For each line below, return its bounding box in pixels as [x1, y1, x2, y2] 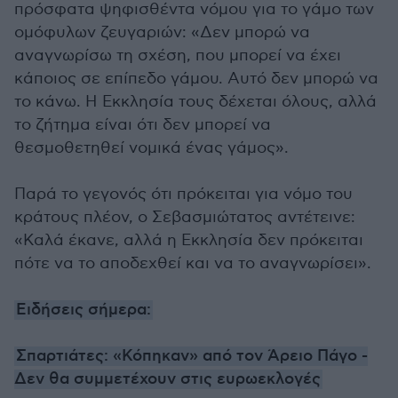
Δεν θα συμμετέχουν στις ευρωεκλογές [14, 370, 321, 389]
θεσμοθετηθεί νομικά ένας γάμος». [14, 139, 289, 157]
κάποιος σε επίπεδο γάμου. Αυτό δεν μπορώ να [14, 69, 378, 88]
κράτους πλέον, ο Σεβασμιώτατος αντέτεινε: [14, 208, 355, 227]
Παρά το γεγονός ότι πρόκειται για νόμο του [14, 185, 353, 203]
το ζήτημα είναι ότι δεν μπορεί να [14, 115, 271, 134]
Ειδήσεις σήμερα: [16, 300, 151, 320]
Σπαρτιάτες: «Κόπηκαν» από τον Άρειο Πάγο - [16, 346, 368, 366]
